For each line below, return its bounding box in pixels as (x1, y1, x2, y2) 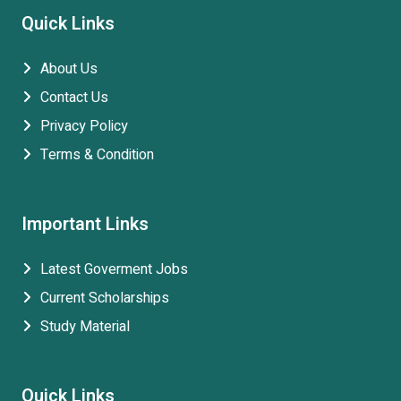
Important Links (21, 210, 149, 237)
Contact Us (40, 86, 108, 108)
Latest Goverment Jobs (40, 258, 188, 280)
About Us (40, 57, 98, 80)
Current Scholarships (40, 286, 169, 309)
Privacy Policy (40, 115, 128, 137)
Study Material (40, 315, 130, 337)
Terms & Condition (40, 143, 154, 166)
